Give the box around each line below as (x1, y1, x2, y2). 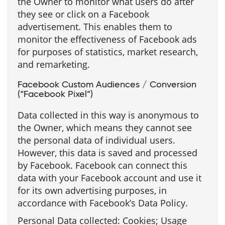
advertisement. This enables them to (18, 21, 172, 33)
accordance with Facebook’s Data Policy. (18, 197, 188, 209)
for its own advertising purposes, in (18, 184, 167, 196)
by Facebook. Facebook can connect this (18, 159, 187, 171)
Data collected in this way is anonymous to (18, 109, 199, 121)
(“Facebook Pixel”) (18, 90, 93, 99)
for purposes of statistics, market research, (18, 46, 198, 58)
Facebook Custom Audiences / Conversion (18, 80, 196, 89)
